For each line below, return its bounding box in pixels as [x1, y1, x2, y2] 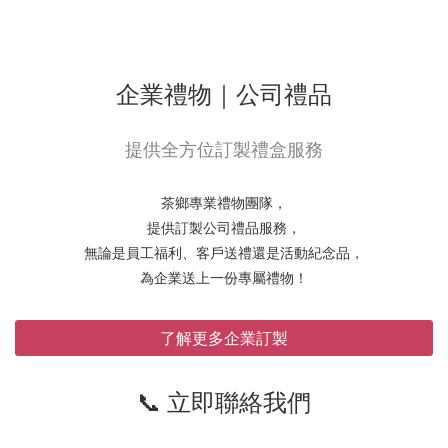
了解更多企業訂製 [160, 327, 288, 350]
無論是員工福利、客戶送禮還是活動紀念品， [84, 243, 364, 263]
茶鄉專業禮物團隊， [161, 193, 287, 213]
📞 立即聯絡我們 [137, 385, 311, 419]
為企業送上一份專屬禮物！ [140, 268, 308, 288]
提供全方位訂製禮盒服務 [125, 137, 323, 162]
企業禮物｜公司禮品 [116, 77, 332, 111]
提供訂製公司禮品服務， [147, 218, 301, 238]
